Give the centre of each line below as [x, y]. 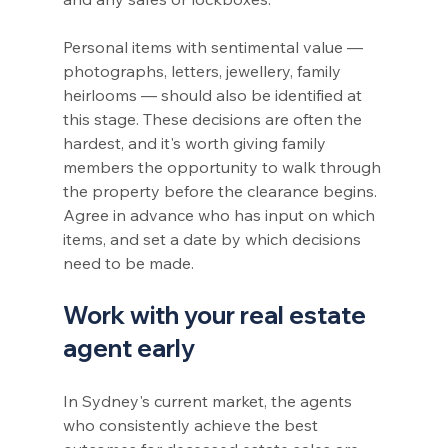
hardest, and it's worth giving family [196, 142]
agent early [128, 347]
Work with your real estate [216, 314]
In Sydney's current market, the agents [209, 400]
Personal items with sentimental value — [214, 46]
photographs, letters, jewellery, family [203, 70]
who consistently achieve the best [192, 424]
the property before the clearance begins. [221, 190]
